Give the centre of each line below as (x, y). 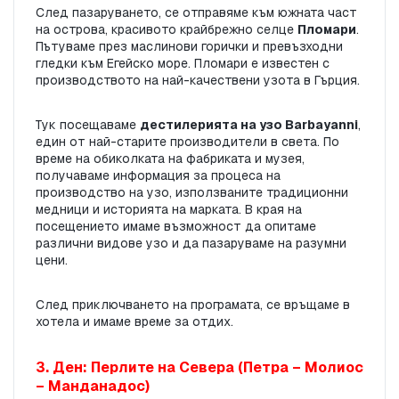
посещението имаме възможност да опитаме (176, 227)
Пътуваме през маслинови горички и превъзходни (189, 47)
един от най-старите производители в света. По (187, 142)
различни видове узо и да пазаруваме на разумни (191, 244)
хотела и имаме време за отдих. (134, 322)
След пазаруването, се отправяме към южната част (196, 13)
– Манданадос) (93, 387)
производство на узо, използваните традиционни (192, 193)
